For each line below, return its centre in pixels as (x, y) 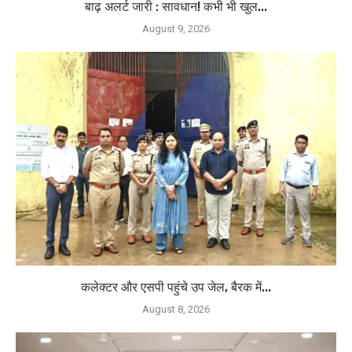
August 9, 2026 (176, 28)
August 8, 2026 (176, 309)
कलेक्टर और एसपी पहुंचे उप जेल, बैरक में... (176, 287)
